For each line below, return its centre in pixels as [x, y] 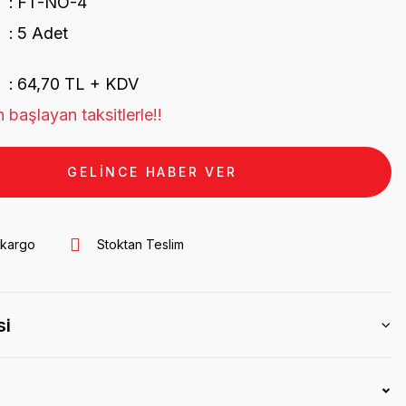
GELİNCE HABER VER [152, 172]
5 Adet [42, 33]
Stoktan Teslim [140, 244]
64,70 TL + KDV [77, 84]
